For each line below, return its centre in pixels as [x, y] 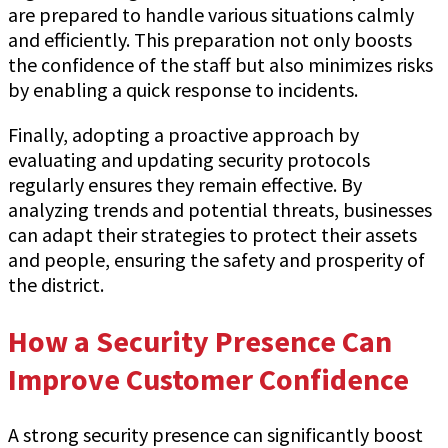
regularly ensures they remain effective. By [185, 184]
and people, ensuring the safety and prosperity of [216, 259]
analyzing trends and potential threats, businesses [220, 209]
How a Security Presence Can [200, 340]
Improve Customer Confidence [208, 378]
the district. [56, 284]
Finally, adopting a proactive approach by [183, 134]
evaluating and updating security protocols [189, 159]
